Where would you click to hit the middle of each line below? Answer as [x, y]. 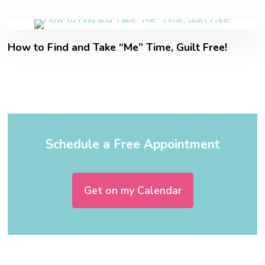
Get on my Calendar [132, 190]
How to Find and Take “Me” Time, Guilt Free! [118, 47]
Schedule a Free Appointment [132, 144]
